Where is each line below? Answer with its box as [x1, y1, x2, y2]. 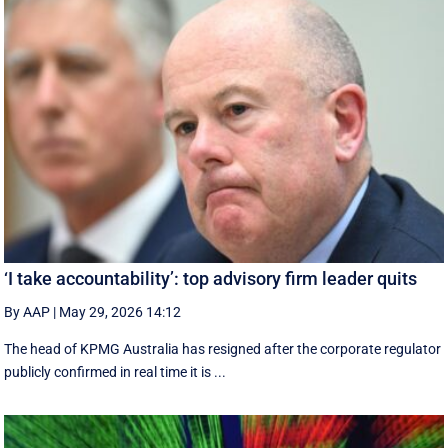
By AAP [4, 303, 51, 320]
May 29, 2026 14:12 [59, 303, 182, 320]
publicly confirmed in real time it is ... [4, 363, 227, 380]
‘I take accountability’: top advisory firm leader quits [4, 267, 418, 289]
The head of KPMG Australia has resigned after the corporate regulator [4, 340, 442, 357]
